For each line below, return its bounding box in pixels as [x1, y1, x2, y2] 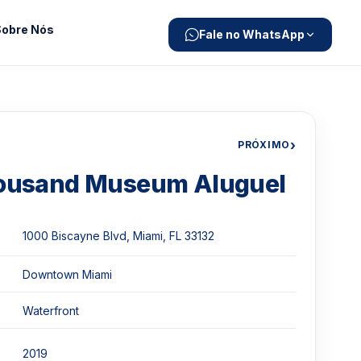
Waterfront [23, 303, 80, 317]
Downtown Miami [23, 267, 113, 281]
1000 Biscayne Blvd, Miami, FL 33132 [23, 229, 215, 243]
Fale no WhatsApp [199, 27, 305, 41]
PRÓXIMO [237, 139, 290, 151]
